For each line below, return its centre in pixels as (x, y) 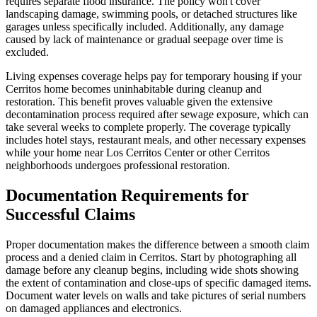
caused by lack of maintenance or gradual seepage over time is (144, 40)
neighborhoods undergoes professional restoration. (118, 166)
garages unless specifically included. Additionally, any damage (145, 27)
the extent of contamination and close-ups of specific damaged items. (158, 283)
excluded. (27, 52)
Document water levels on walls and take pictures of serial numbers (156, 296)
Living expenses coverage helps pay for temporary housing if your (154, 76)
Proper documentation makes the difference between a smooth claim (157, 245)
